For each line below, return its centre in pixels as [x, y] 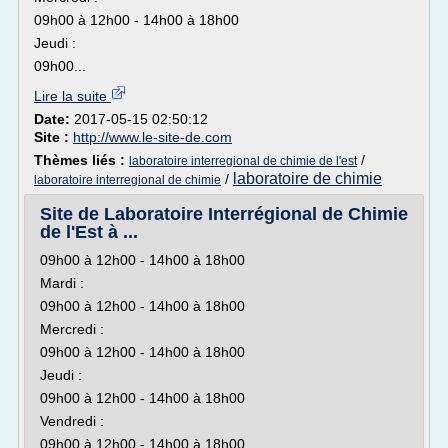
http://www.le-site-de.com [152, 137]
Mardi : [62, 283]
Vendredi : [72, 421]
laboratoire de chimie [307, 178]
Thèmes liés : [81, 160]
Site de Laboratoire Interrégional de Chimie [224, 214]
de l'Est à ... [89, 232]
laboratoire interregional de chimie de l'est [243, 161]
